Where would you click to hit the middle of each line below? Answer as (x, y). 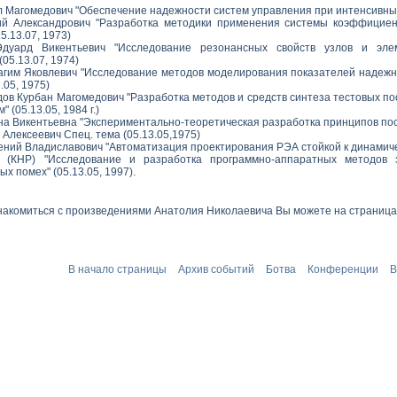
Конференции (343, 269)
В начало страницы (117, 269)
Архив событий (216, 269)
